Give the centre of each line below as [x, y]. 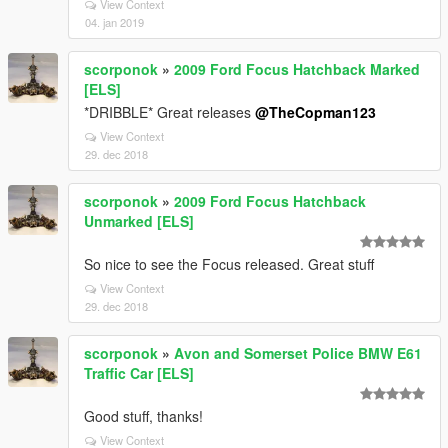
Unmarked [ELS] [139, 221]
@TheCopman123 [315, 112]
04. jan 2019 [114, 22]
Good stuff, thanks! [143, 416]
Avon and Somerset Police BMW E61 [298, 353]
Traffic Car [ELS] [139, 373]
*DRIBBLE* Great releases [169, 112]
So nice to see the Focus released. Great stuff [229, 264]
